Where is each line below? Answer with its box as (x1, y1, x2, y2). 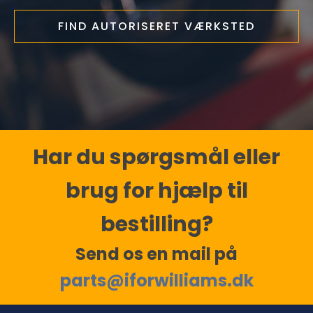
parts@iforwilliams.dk (59, 269, 254, 292)
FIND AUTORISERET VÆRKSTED (58, 18, 255, 34)
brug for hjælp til (65, 176, 248, 205)
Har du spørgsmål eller (33, 143, 280, 172)
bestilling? (100, 210, 213, 239)
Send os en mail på (75, 242, 238, 265)
